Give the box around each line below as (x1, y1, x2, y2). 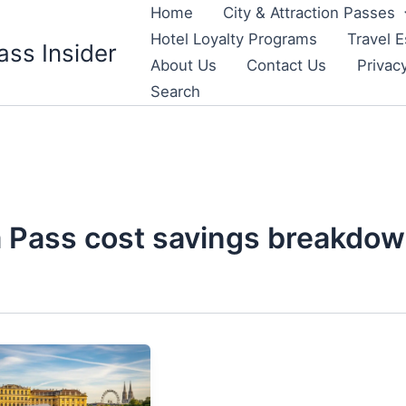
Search (150, 82, 200, 101)
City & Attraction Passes (223, 4, 396, 22)
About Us (150, 56, 217, 74)
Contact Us (246, 56, 327, 74)
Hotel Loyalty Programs (150, 30, 317, 48)
